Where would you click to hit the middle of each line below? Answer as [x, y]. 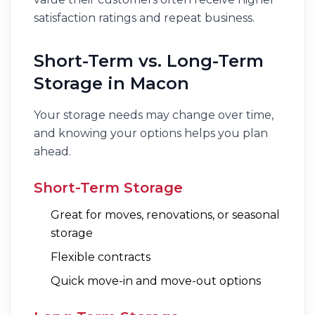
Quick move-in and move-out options [156, 281]
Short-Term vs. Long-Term [149, 61]
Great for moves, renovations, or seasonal [165, 215]
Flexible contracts [101, 257]
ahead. [52, 152]
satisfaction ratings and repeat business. [144, 18]
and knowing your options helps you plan [151, 133]
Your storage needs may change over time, [154, 115]
